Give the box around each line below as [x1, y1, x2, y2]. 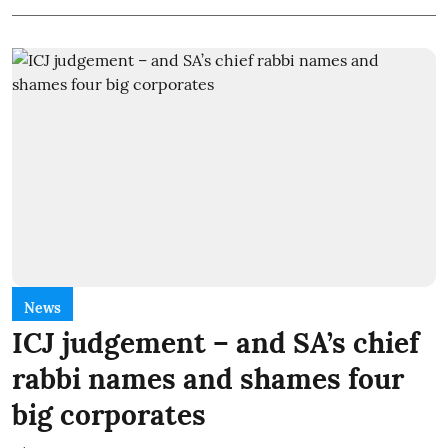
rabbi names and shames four [12, 360, 404, 397]
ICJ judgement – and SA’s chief [12, 324, 419, 361]
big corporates [12, 396, 206, 433]
